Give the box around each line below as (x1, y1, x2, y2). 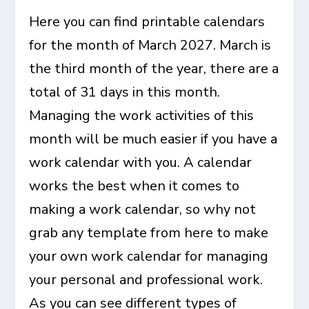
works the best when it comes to (29, 177, 240, 195)
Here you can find (29, 12, 142, 31)
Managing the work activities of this (29, 106, 255, 125)
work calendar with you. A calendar (29, 153, 252, 172)
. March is (213, 36, 272, 54)
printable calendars (141, 12, 266, 31)
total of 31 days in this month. (29, 83, 221, 101)
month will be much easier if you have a (29, 130, 278, 148)
